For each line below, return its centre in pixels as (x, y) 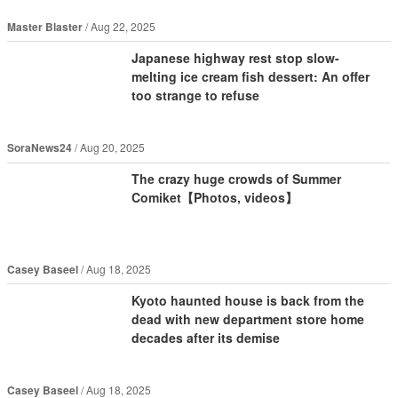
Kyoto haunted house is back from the (247, 300)
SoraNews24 (39, 148)
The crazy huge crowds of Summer (236, 179)
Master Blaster (44, 27)
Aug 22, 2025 (123, 27)
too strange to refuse (195, 96)
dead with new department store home (247, 318)
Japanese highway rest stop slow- (235, 58)
